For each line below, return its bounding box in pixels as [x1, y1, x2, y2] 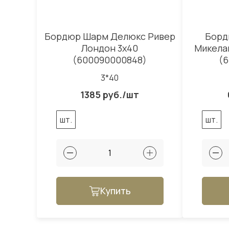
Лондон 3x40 [81, 42, 138, 55]
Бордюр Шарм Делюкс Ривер [44, 30, 175, 43]
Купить [100, 185, 131, 197]
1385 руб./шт [80, 88, 139, 101]
